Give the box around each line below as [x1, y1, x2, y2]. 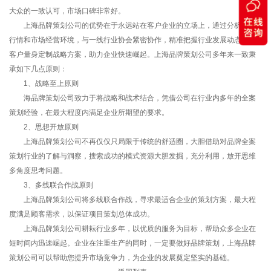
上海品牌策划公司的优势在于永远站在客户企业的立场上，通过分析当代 [9, 21, 256, 30]
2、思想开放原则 [9, 122, 79, 131]
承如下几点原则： [9, 64, 67, 73]
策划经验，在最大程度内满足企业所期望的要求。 [9, 108, 169, 117]
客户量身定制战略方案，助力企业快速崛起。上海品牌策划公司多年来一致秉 [9, 50, 256, 59]
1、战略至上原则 [9, 79, 79, 88]
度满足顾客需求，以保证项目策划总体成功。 [9, 209, 154, 218]
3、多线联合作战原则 [9, 180, 93, 189]
